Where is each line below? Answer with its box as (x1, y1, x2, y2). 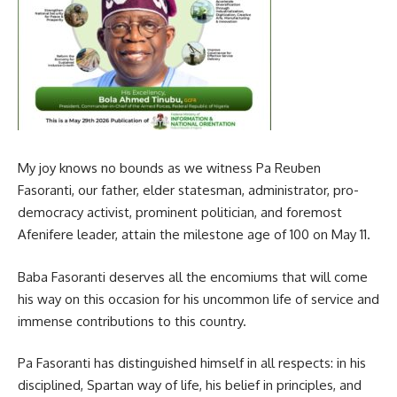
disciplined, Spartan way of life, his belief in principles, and (18, 377, 362, 394)
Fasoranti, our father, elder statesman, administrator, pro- (18, 182, 359, 199)
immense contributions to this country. (18, 312, 246, 330)
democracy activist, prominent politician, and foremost (18, 204, 342, 222)
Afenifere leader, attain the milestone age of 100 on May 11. (18, 226, 370, 244)
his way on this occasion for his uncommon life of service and (18, 290, 379, 307)
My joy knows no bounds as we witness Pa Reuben (18, 160, 321, 177)
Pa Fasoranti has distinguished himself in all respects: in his (18, 354, 366, 372)
